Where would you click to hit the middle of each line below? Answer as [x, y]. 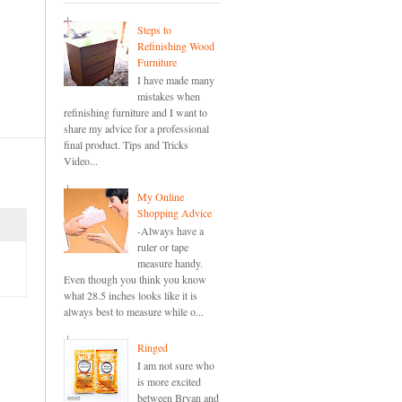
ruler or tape [162, 247]
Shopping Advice [174, 212]
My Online [160, 196]
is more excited [169, 382]
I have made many [175, 80]
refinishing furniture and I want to [135, 113]
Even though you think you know [135, 280]
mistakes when [168, 96]
